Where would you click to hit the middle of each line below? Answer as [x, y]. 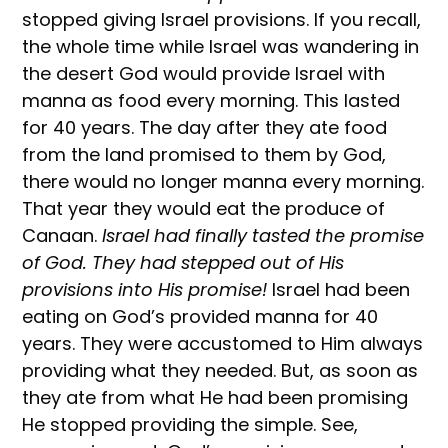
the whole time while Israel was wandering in [221, 46]
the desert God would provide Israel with [204, 73]
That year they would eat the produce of [204, 208]
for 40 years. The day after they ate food [205, 127]
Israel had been [339, 289]
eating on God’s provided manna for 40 [200, 316]
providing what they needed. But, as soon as [220, 370]
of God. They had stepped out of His [183, 262]
